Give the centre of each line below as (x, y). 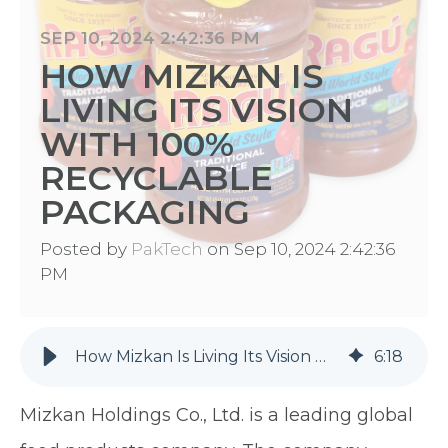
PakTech (167, 248)
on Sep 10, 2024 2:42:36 (299, 248)
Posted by (83, 248)
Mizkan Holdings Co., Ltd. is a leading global (216, 414)
